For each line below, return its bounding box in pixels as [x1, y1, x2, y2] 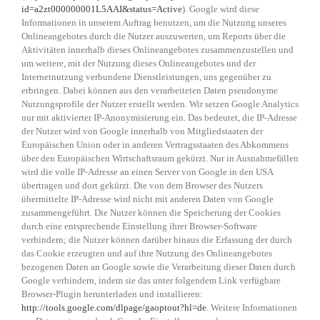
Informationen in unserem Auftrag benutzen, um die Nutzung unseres [21, 17, 286, 29]
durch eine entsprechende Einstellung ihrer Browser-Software [21, 221, 257, 232]
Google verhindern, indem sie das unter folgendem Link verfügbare [21, 275, 281, 286]
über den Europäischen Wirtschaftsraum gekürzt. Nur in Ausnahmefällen [21, 153, 299, 164]
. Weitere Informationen [206, 302, 297, 314]
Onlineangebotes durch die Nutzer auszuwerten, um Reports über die [21, 31, 286, 42]
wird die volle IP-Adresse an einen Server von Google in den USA [21, 166, 273, 178]
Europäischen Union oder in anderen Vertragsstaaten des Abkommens [21, 139, 289, 151]
